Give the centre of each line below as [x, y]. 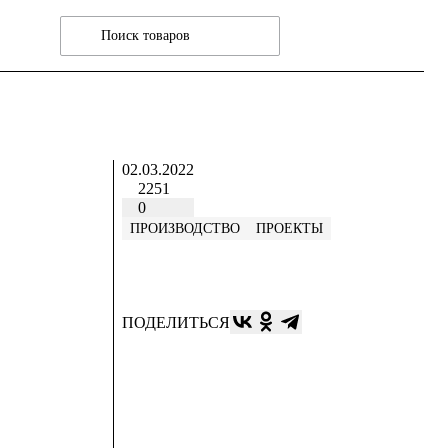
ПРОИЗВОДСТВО [185, 228]
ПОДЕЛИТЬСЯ [176, 322]
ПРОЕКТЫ [289, 228]
